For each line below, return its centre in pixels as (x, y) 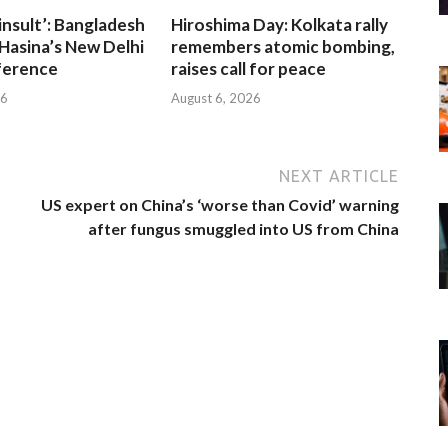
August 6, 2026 (216, 97)
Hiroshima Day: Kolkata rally (280, 25)
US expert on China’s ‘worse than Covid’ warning (220, 204)
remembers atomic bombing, (283, 47)
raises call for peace (249, 69)
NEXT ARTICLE (339, 175)
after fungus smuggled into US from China (243, 228)
